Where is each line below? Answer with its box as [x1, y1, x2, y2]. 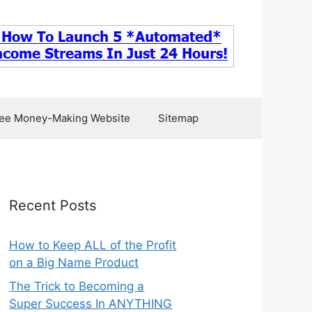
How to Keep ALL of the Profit [9, 238, 177, 252]
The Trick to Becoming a [9, 279, 145, 293]
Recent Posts [9, 197, 97, 214]
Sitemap [158, 111, 198, 125]
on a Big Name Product [9, 256, 139, 270]
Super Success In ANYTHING [9, 296, 173, 311]
